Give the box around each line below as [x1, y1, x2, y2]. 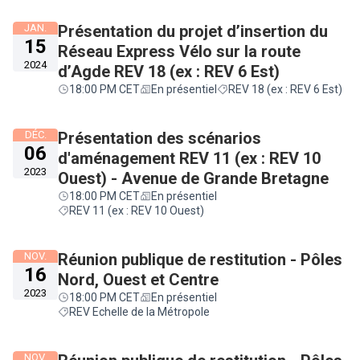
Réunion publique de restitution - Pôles [58, 250, 342, 269]
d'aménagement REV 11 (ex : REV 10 [58, 149, 321, 168]
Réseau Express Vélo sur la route [58, 42, 301, 61]
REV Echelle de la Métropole [69, 305, 210, 318]
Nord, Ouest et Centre [58, 270, 219, 289]
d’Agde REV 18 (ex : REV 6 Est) [58, 62, 280, 81]
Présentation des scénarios [58, 129, 261, 148]
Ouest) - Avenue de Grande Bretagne [58, 169, 329, 188]
